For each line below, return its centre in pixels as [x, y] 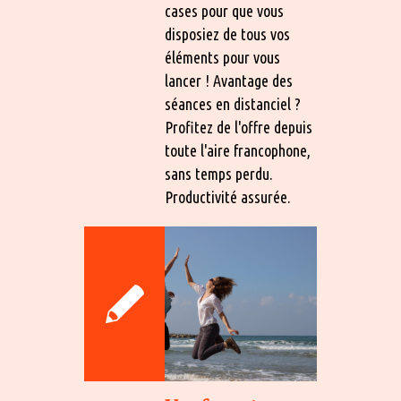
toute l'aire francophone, [238, 150]
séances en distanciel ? [233, 103]
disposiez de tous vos [227, 34]
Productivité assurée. [228, 196]
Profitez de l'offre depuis [239, 127]
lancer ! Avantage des [229, 80]
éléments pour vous [222, 57]
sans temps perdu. [219, 173]
